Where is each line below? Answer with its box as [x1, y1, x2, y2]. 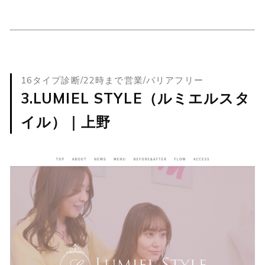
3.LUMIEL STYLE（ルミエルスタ [20, 89, 250, 108]
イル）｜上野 [20, 113, 111, 131]
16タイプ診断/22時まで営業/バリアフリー [20, 74, 203, 86]
